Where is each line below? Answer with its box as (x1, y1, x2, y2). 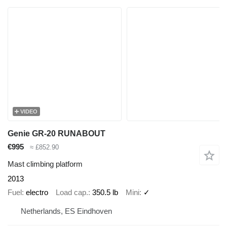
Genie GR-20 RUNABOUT (8, 129, 105, 138)
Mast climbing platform (8, 160, 83, 169)
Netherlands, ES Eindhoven (21, 207, 112, 216)
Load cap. (56, 187, 88, 197)
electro (26, 187, 48, 197)
